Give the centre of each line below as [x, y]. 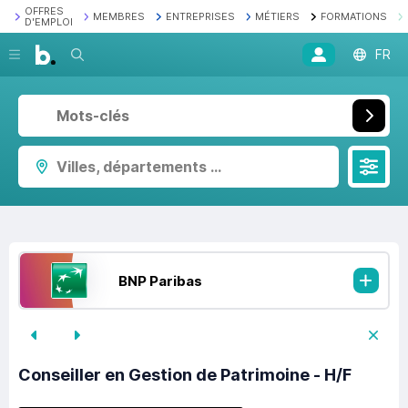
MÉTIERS [277, 16]
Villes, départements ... [139, 167]
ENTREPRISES [200, 16]
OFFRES [44, 11]
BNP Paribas [160, 280]
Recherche [104, 54]
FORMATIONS [353, 16]
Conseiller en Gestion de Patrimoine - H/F [185, 375]
